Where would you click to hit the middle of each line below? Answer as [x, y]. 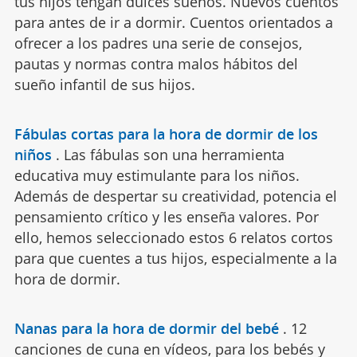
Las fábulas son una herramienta [174, 155]
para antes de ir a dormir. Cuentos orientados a [173, 23]
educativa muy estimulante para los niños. [157, 176]
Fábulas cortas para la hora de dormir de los [166, 134]
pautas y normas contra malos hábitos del [156, 64]
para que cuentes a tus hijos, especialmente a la [175, 259]
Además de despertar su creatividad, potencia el [175, 196]
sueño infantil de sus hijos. [104, 85]
